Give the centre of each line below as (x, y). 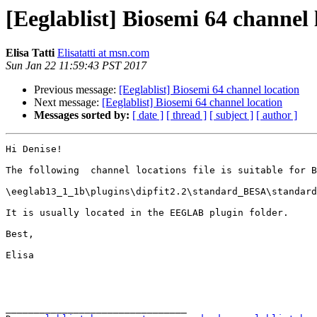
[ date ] (148, 115)
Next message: (68, 103)
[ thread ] (186, 115)
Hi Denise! (34, 149)
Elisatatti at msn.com (103, 53)
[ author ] (277, 115)
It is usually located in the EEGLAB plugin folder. (147, 213)
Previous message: (76, 90)
